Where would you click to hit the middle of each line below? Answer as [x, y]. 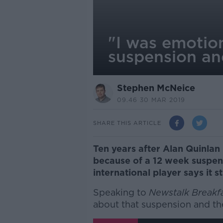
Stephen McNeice [156, 88]
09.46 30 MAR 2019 [151, 100]
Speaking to [121, 192]
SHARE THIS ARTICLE [127, 123]
